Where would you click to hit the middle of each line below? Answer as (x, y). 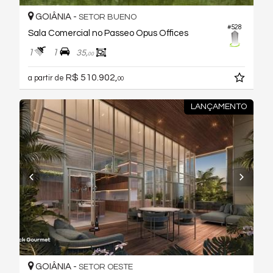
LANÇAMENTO (218, 106)
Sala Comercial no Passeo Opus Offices (108, 34)
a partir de (47, 78)
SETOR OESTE (106, 267)
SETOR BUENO (108, 17)
